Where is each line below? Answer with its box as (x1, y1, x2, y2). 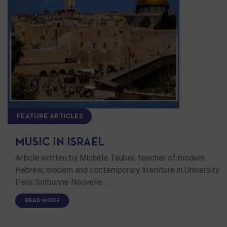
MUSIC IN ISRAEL (15, 138, 104, 148)
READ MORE (24, 198, 60, 204)
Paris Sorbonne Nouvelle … (15, 177, 109, 187)
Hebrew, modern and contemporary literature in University (15, 165, 219, 175)
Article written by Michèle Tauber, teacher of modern (15, 153, 205, 163)
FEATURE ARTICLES (16, 113, 83, 120)
